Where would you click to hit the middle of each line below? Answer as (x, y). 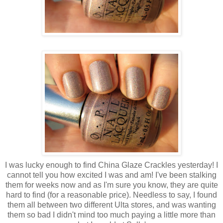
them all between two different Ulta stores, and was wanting (111, 205)
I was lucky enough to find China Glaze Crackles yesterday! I (111, 165)
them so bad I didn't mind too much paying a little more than (111, 215)
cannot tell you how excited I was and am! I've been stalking (111, 175)
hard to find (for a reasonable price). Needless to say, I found (111, 195)
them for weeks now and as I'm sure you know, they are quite (111, 185)
